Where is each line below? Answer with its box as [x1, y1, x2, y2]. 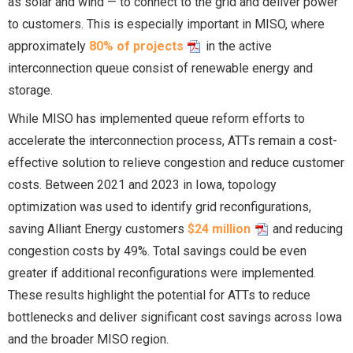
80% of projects [89, 38, 184, 54]
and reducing [269, 221, 343, 236]
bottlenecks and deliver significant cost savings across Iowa [8, 309, 342, 325]
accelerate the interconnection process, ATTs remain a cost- [8, 132, 337, 148]
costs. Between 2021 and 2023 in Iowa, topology [8, 176, 277, 192]
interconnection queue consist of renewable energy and [8, 60, 313, 76]
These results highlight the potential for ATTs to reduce [8, 287, 310, 303]
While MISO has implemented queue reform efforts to [8, 110, 305, 126]
